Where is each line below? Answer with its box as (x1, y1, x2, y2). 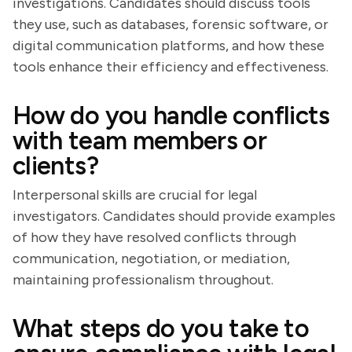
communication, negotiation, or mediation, (13, 250, 290, 267)
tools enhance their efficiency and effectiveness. (13, 58, 328, 75)
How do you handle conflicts (13, 101, 330, 130)
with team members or (13, 126, 267, 156)
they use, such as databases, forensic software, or (13, 16, 328, 33)
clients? (13, 151, 98, 181)
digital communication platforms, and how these (13, 37, 324, 54)
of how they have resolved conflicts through (13, 229, 296, 246)
